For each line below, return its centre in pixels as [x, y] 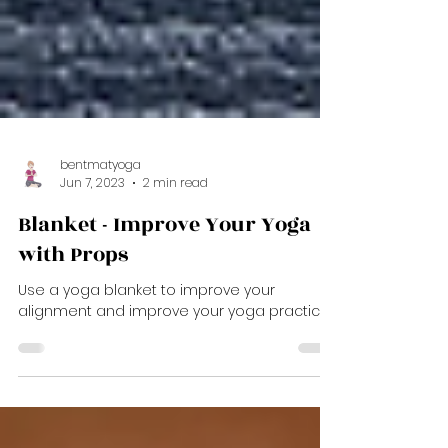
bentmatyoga [100, 241]
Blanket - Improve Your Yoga [164, 301]
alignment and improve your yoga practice [174, 388]
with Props [73, 331]
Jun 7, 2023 [92, 259]
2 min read [175, 259]
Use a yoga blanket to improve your [146, 367]
